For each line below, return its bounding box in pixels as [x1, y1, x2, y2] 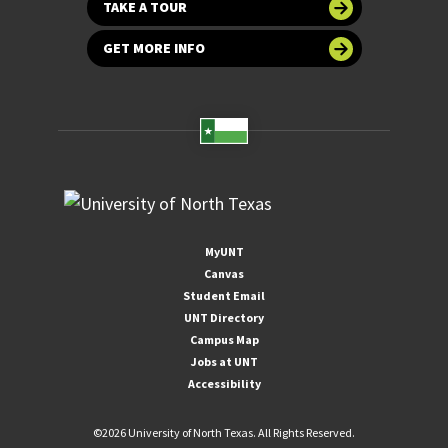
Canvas [204, 266, 244, 282]
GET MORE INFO [102, 39, 205, 58]
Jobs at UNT [190, 354, 258, 370]
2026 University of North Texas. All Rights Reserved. [102, 425, 355, 441]
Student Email [183, 288, 265, 304]
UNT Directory [184, 310, 264, 326]
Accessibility [187, 376, 261, 392]
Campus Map [189, 332, 259, 348]
